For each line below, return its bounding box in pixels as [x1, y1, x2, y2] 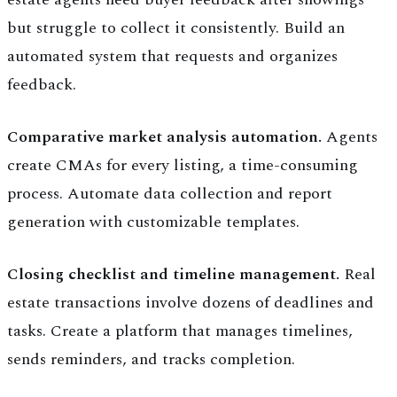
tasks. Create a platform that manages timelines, [7, 319, 353, 344]
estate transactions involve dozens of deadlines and [7, 291, 374, 315]
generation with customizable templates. [7, 210, 300, 235]
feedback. [7, 73, 76, 97]
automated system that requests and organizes [7, 44, 338, 69]
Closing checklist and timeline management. [7, 262, 339, 287]
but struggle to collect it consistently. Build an [7, 16, 345, 41]
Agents [322, 125, 378, 150]
